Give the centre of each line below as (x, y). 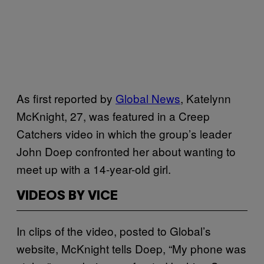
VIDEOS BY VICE (67, 196)
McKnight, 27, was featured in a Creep (113, 115)
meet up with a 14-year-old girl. (94, 169)
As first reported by (66, 98)
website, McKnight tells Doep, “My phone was (131, 248)
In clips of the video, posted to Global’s (114, 230)
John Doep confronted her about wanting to (126, 151)
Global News (148, 98)
